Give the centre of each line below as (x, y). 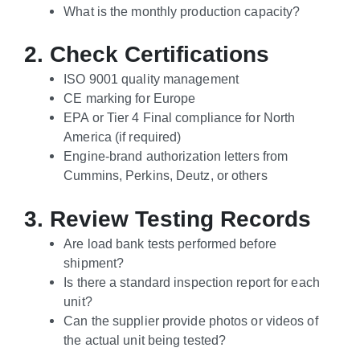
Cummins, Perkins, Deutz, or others (166, 176)
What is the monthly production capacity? (182, 11)
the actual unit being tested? (145, 340)
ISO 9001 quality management (151, 79)
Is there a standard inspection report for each (192, 282)
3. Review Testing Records (168, 219)
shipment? (94, 262)
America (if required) (123, 137)
